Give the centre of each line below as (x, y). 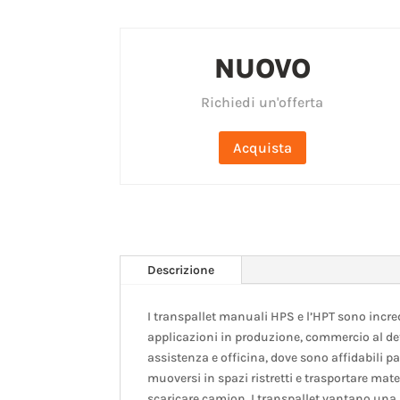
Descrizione (181, 271)
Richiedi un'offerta (262, 103)
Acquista (262, 147)
